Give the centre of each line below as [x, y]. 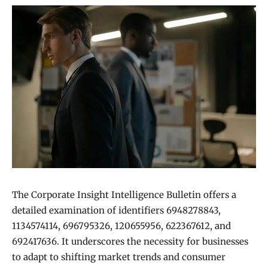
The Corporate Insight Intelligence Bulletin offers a [124, 195]
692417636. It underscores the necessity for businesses [130, 242]
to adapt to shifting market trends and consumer [119, 257]
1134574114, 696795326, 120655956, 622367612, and [121, 226]
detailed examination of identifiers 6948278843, [116, 211]
